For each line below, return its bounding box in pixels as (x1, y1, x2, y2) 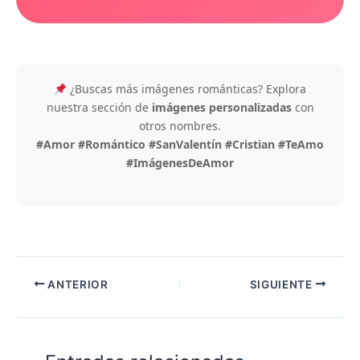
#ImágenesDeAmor (126, 155, 234, 171)
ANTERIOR (44, 277, 108, 291)
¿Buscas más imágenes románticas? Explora (66, 81, 306, 97)
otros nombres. (139, 118, 221, 134)
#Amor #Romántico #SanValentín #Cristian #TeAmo (36, 137, 324, 153)
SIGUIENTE (249, 277, 316, 291)
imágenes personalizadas (151, 100, 292, 116)
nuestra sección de (46, 100, 152, 116)
